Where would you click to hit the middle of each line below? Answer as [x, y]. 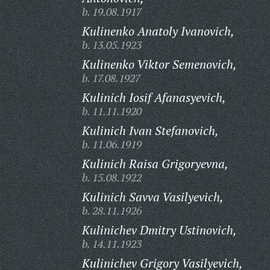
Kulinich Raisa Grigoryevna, [155, 164]
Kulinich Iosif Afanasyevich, [154, 97]
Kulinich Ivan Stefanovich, [150, 130]
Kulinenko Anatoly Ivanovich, [158, 31]
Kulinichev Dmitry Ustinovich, [159, 230]
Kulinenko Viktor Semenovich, [159, 64]
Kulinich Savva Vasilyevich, [152, 197]
